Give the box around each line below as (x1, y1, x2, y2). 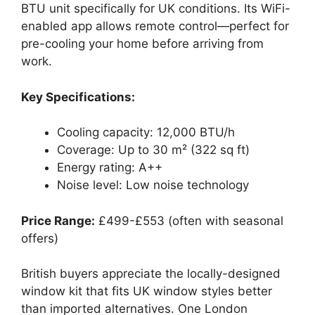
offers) (21, 231, 58, 245)
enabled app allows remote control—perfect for (21, 19, 289, 33)
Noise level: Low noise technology (57, 178, 249, 192)
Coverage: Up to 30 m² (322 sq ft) (57, 143, 250, 157)
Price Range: (21, 213, 95, 228)
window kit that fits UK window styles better (21, 284, 272, 298)
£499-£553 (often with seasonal (95, 213, 283, 228)
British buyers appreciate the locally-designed (21, 266, 281, 281)
